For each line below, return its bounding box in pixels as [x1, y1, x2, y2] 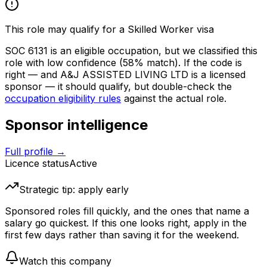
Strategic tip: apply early [19, 184, 129, 196]
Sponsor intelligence [5, 116, 148, 134]
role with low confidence [5, 57, 116, 69]
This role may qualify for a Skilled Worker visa [5, 23, 214, 36]
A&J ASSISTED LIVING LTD [60, 69, 188, 81]
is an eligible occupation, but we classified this [48, 45, 257, 57]
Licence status [5, 157, 69, 170]
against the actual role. [124, 92, 226, 105]
